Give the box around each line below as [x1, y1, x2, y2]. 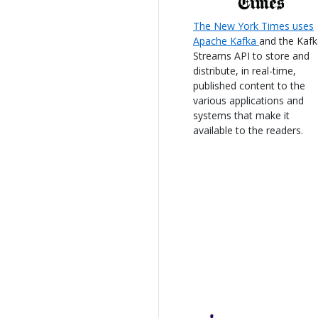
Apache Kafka [193, 33, 259, 48]
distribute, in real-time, [193, 63, 296, 77]
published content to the [193, 78, 305, 92]
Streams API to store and [193, 48, 309, 62]
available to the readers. [193, 123, 303, 137]
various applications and [193, 93, 304, 107]
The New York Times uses [193, 18, 314, 33]
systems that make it [193, 108, 290, 122]
